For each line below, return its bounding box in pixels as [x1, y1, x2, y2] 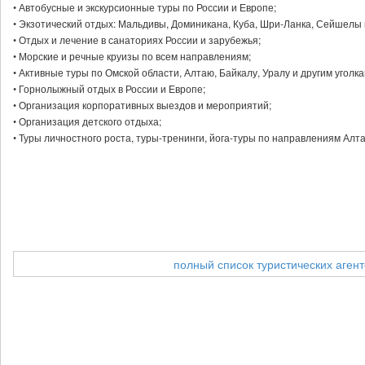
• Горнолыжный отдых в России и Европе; [13, 81, 205, 95]
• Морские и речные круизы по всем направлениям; [13, 49, 251, 63]
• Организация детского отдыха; [13, 114, 161, 128]
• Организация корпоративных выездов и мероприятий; [13, 98, 271, 112]
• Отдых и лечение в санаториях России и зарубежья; [13, 33, 261, 46]
